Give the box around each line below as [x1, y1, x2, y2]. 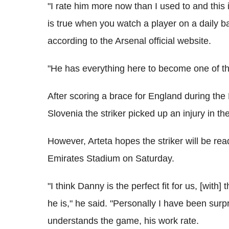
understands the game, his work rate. [48, 215, 199, 226]
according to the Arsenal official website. [48, 35, 211, 46]
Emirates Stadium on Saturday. [48, 153, 174, 164]
